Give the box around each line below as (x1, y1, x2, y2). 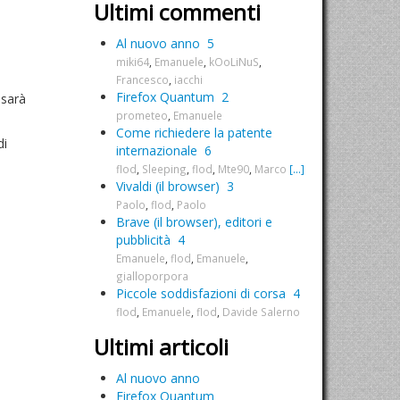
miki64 (116, 54, 149, 69)
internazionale (116, 142, 197, 159)
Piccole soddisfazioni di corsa (116, 285, 286, 302)
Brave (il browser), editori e (116, 213, 272, 230)
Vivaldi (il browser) (116, 178, 220, 195)
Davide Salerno (222, 304, 300, 319)
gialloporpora (116, 269, 188, 283)
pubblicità (116, 231, 171, 248)
